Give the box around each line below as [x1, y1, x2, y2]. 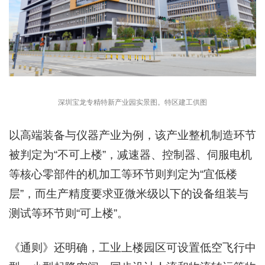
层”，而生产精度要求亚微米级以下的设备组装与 [9, 188, 248, 201]
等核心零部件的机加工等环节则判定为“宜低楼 [9, 168, 237, 181]
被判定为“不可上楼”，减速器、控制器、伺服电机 [9, 148, 252, 161]
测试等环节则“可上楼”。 [9, 207, 128, 220]
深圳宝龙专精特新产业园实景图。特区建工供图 [58, 98, 207, 107]
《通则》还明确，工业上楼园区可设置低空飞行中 [9, 241, 256, 254]
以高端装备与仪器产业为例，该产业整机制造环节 [9, 129, 256, 142]
